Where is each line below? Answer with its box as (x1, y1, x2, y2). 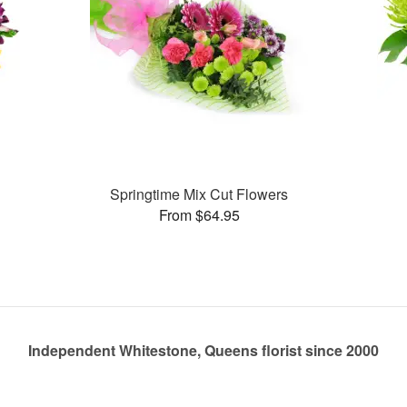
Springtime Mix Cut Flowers (110, 183, 289, 204)
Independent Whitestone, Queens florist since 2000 (28, 340, 379, 361)
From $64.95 (158, 203, 240, 225)
